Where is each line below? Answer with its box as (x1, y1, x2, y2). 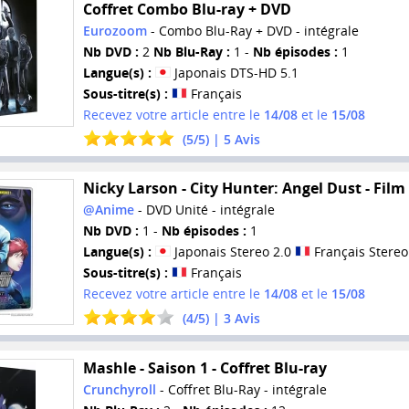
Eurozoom (82, 21, 147, 39)
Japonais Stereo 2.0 (170, 243, 295, 261)
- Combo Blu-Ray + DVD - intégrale (146, 21, 359, 39)
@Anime (82, 201, 134, 219)
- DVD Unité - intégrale (133, 201, 275, 219)
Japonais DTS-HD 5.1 (170, 63, 299, 81)
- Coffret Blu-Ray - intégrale (155, 380, 327, 398)
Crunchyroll (82, 380, 156, 398)
